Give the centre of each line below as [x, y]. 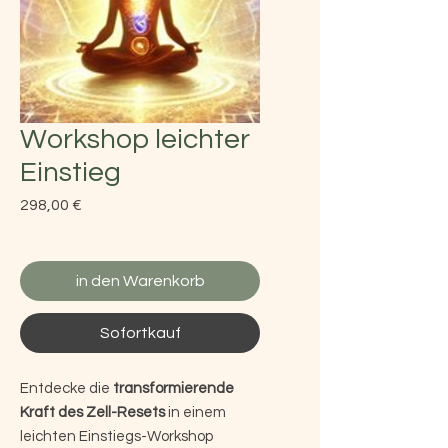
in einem [195, 412]
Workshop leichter [135, 139]
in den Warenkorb [140, 280]
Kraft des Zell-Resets [92, 412]
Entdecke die [65, 388]
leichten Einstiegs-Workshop [116, 436]
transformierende [172, 388]
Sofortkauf [140, 332]
